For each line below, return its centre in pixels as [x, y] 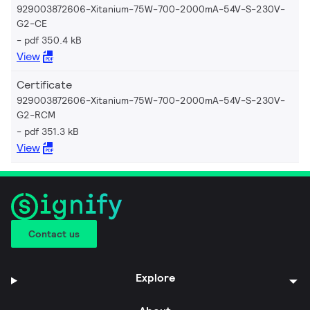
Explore [155, 277]
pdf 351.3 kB [52, 131]
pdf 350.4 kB [53, 40]
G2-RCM [36, 115]
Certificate [44, 84]
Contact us [54, 234]
